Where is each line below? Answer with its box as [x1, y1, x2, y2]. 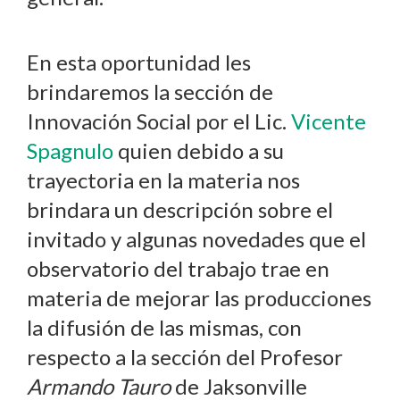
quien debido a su [113, 137, 284, 164]
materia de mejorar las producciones [27, 285, 371, 312]
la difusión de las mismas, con [27, 314, 302, 341]
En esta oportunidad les [27, 49, 251, 76]
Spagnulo [27, 137, 113, 164]
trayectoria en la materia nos [27, 167, 300, 194]
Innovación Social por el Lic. [27, 108, 287, 135]
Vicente [287, 108, 366, 135]
